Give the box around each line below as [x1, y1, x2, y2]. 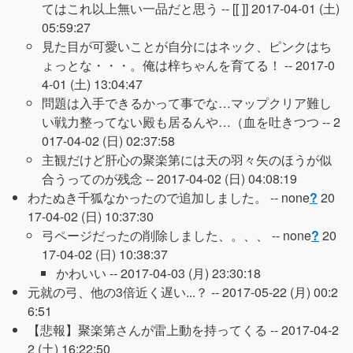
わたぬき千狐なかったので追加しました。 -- [28, 188, 281, 206]
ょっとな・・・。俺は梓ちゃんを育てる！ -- [42, 56, 295, 74]
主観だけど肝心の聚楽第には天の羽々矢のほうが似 [42, 150, 332, 169]
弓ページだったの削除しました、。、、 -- [42, 226, 283, 244]
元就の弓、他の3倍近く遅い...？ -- [28, 283, 222, 301]
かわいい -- [56, 264, 121, 282]
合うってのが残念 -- [42, 169, 157, 188]
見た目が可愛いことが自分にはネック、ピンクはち [42, 37, 332, 55]
